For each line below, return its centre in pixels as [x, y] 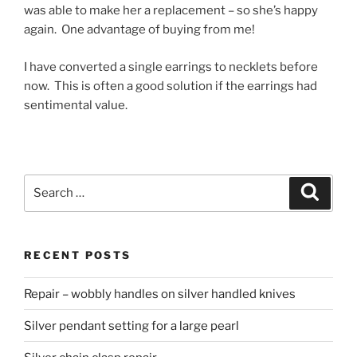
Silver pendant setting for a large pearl [131, 326]
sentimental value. [76, 105]
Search [45, 184]
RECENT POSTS [78, 255]
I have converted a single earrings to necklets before [171, 67]
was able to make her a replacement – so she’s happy [171, 11]
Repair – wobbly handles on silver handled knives [160, 294]
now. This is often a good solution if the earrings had [171, 86]
